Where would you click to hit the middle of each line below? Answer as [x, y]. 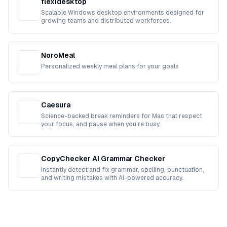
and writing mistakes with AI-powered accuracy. [112, 178]
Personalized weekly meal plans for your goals [110, 66]
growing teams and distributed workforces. [106, 21]
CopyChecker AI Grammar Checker [103, 159]
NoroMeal [58, 55]
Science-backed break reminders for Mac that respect [122, 116]
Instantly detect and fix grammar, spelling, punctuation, [123, 170]
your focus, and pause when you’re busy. [101, 124]
